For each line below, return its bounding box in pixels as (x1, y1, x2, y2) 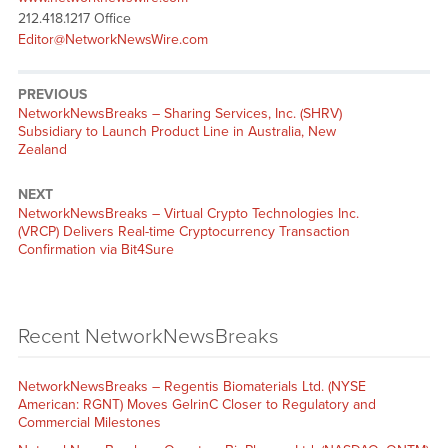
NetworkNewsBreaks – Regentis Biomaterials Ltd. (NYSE (17, 377, 366, 395)
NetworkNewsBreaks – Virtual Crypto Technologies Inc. (17, 205, 359, 223)
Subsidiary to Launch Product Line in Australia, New (17, 123, 336, 141)
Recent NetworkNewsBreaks (17, 323, 279, 349)
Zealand (17, 141, 67, 159)
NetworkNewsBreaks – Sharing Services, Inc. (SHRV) (17, 105, 342, 123)
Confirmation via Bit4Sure (17, 241, 174, 259)
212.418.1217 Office (17, 10, 131, 28)
